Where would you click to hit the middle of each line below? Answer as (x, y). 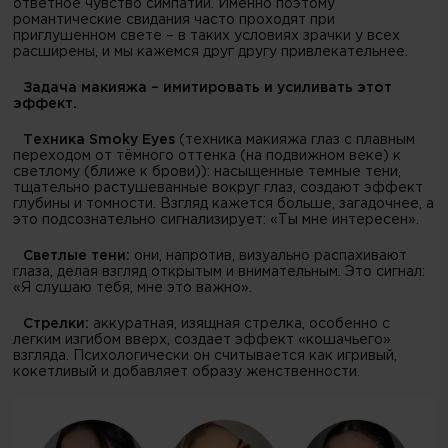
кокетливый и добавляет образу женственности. (187, 371)
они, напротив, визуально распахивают (269, 255)
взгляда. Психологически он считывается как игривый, (205, 355)
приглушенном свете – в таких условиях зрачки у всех (207, 35)
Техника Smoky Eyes (99, 139)
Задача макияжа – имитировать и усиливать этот (208, 87)
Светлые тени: (77, 255)
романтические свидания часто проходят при (174, 19)
